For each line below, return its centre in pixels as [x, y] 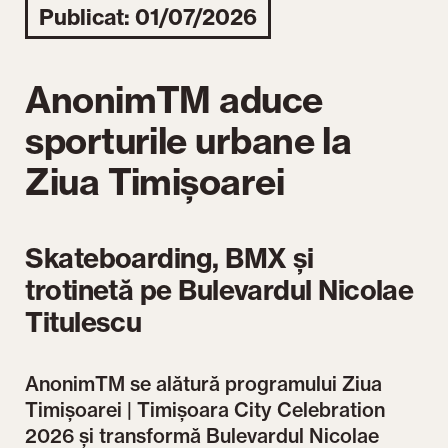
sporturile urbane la [188, 141]
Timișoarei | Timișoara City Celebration [205, 409]
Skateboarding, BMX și [169, 258]
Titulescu [83, 322]
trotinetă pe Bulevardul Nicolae [219, 290]
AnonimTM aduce [174, 100]
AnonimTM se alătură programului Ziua [204, 383]
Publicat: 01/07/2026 [148, 17]
